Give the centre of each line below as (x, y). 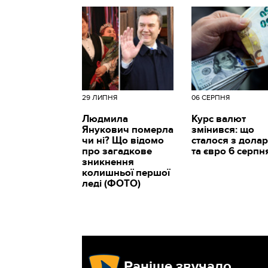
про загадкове (117, 151)
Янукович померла (128, 130)
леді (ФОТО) (111, 183)
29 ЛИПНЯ (100, 97)
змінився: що (223, 130)
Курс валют (219, 119)
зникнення (108, 162)
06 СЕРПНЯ (211, 97)
